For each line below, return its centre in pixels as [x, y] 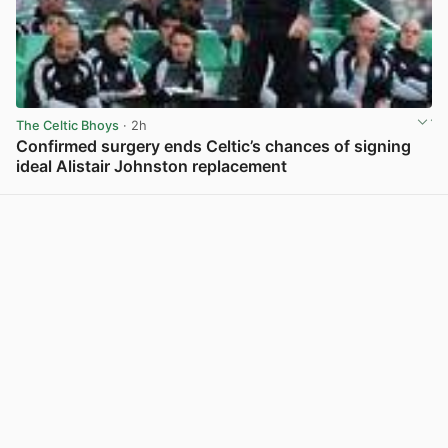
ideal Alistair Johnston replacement [151, 166]
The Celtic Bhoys [67, 125]
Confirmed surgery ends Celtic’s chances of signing [213, 146]
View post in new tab [366, 188]
